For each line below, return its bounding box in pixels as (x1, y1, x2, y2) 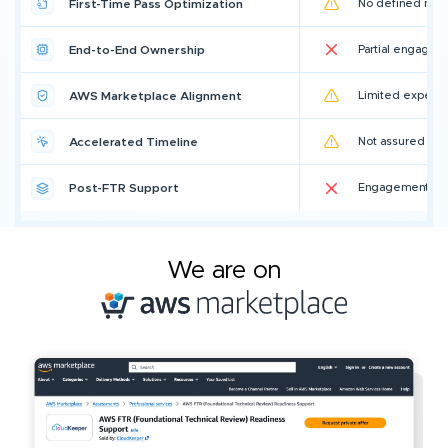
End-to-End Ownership (69, 43, 205, 56)
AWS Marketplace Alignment (69, 89, 242, 102)
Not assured (357, 135, 425, 147)
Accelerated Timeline (69, 135, 198, 148)
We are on (166, 259, 281, 284)
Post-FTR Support (69, 182, 179, 195)
